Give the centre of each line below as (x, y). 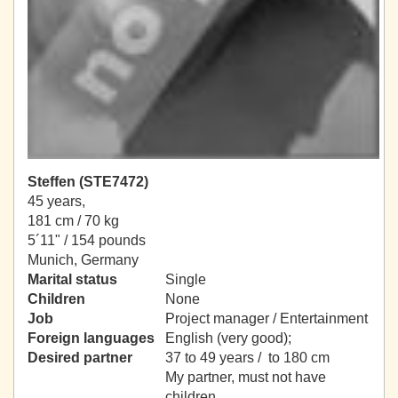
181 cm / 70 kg (73, 221)
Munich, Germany (83, 260)
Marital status (72, 280)
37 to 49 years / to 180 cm (247, 358)
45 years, (56, 202)
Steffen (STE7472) (88, 182)
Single (186, 280)
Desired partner (80, 358)
